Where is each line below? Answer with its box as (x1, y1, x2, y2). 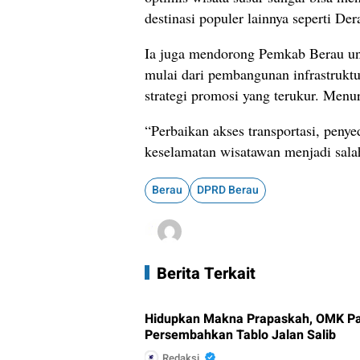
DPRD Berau (197, 182, 259, 199)
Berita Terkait (157, 262, 256, 286)
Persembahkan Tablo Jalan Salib (145, 325, 336, 346)
